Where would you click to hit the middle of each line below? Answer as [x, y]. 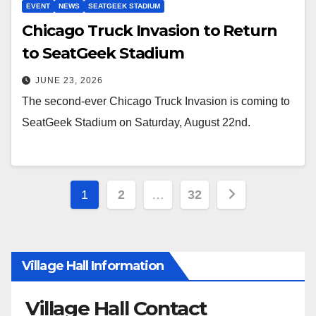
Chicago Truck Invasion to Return [150, 31]
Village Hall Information [93, 266]
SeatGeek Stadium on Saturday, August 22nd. [136, 123]
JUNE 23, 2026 [69, 81]
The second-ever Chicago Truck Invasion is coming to [156, 102]
